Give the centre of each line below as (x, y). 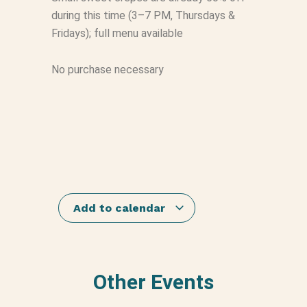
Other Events (153, 282)
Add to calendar (121, 208)
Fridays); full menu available (117, 33)
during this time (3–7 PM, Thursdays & (143, 15)
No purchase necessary (107, 70)
